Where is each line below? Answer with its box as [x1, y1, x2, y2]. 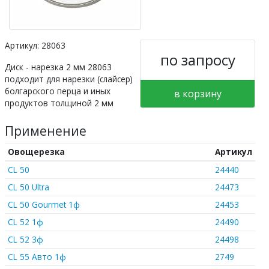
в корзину [174, 86, 222, 100]
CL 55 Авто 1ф [7, 250, 66, 262]
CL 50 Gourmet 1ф [7, 198, 80, 210]
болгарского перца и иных [5, 85, 110, 97]
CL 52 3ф [7, 233, 43, 245]
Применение [5, 122, 86, 139]
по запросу [160, 49, 235, 70]
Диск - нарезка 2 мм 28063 [5, 61, 112, 73]
